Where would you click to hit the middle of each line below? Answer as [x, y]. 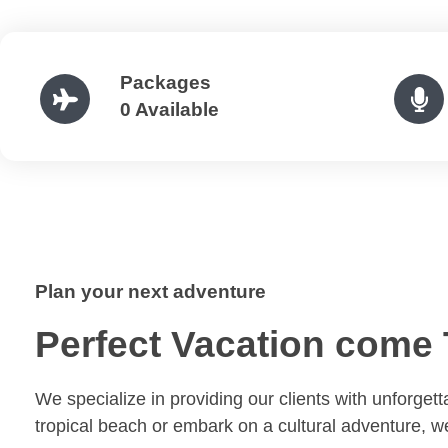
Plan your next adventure [150, 292]
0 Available [169, 110]
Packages [165, 83]
